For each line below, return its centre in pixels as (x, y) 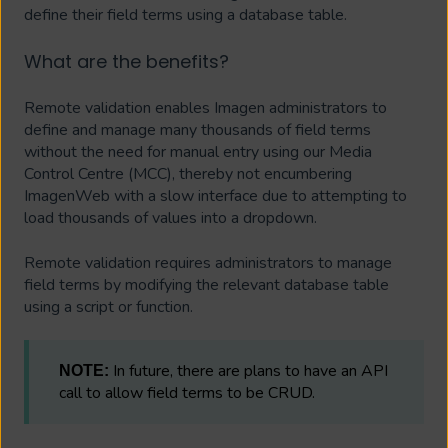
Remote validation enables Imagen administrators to (205, 108)
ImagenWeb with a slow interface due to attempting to (215, 196)
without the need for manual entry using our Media (198, 152)
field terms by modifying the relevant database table (206, 284)
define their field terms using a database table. (185, 14)
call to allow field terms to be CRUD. (187, 393)
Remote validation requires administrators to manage (208, 262)
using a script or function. (108, 306)
